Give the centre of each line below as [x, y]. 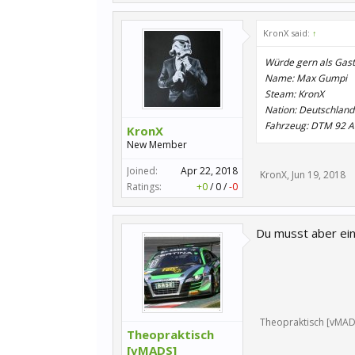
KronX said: [288, 33]
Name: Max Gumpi [306, 78]
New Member [157, 145]
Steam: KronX [294, 94]
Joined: [142, 171]
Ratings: [144, 187]
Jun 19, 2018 [319, 175]
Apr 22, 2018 [209, 171]
